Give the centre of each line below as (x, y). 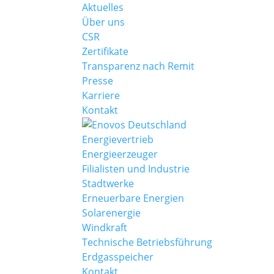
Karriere (101, 95)
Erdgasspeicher (118, 257)
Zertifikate (106, 51)
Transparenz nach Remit (139, 66)
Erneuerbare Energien (133, 198)
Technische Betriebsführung (147, 242)
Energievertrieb (118, 139)
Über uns (104, 22)
